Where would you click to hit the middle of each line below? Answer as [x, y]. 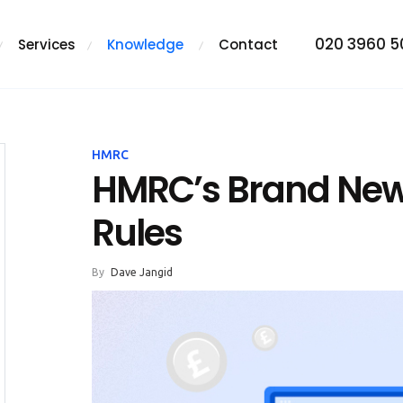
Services [47, 45]
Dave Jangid [140, 272]
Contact [248, 45]
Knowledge [145, 45]
